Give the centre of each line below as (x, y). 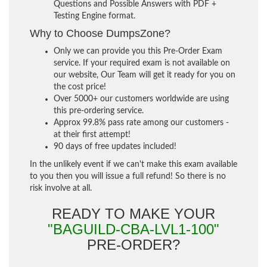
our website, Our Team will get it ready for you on (145, 75)
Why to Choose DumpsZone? (100, 33)
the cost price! (80, 87)
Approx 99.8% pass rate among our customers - (141, 122)
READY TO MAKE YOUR (133, 213)
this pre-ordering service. (99, 111)
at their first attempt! (92, 134)
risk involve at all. (61, 188)
